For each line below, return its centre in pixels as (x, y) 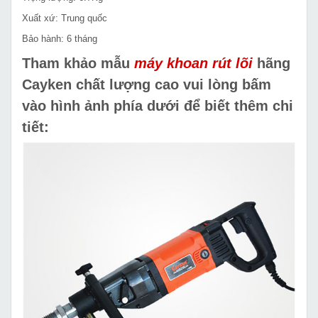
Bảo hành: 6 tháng (60, 39)
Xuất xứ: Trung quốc (65, 18)
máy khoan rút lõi (193, 64)
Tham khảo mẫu (78, 64)
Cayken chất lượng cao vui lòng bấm (147, 85)
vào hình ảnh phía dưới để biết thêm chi (158, 106)
